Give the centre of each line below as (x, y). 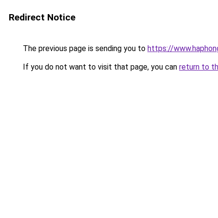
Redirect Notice (42, 17)
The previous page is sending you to (84, 48)
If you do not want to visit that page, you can (100, 67)
